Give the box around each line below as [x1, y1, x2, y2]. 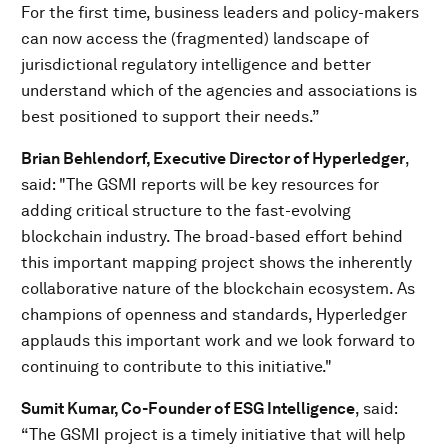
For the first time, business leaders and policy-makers [21, 3, 419, 22]
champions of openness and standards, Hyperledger [21, 305, 407, 324]
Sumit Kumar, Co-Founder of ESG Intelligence [21, 399, 355, 418]
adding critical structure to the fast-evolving [21, 201, 351, 220]
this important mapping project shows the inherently [21, 253, 412, 272]
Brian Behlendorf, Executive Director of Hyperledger [21, 149, 405, 168]
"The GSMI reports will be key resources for [59, 175, 379, 194]
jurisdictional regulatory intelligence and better [21, 55, 371, 74]
